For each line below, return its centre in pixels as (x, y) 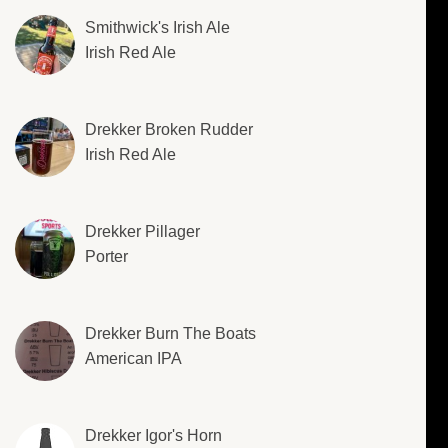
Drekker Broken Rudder (169, 130)
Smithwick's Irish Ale (157, 28)
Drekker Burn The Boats (170, 334)
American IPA (133, 359)
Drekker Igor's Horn (153, 436)
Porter (106, 257)
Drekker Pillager (142, 232)
